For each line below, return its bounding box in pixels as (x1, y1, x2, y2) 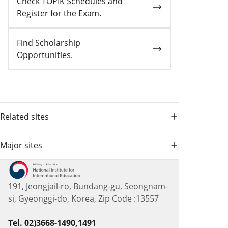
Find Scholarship (17, 37, 80, 48)
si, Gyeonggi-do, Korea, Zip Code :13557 (8, 192, 159, 204)
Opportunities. (17, 49, 73, 61)
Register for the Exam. (17, 7, 101, 19)
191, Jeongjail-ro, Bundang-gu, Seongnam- (8, 180, 168, 192)
